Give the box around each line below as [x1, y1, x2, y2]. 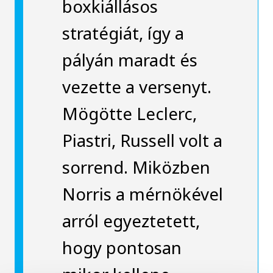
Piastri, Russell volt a [62, 128, 222, 152]
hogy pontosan [62, 235, 182, 259]
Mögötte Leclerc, [62, 101, 197, 125]
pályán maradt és [62, 48, 197, 71]
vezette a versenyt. [62, 74, 211, 98]
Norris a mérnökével [62, 182, 223, 205]
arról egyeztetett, [62, 208, 200, 232]
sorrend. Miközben [62, 155, 210, 179]
